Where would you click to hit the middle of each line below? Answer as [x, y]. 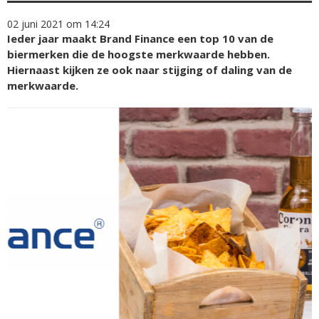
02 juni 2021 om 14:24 [58, 24]
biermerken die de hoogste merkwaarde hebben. [138, 54]
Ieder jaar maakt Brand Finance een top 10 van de [140, 38]
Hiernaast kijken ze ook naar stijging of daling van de [150, 70]
